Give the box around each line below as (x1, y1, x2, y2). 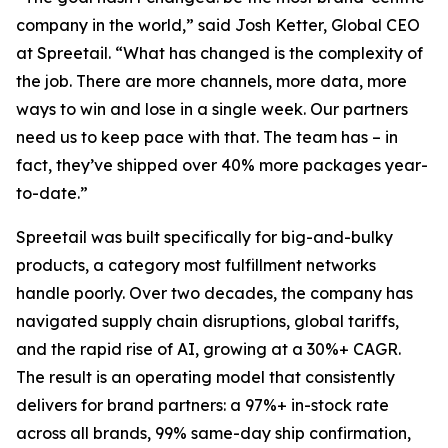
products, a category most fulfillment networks (16, 255, 376, 275)
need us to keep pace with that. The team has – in (16, 127, 398, 147)
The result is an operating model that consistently (16, 367, 395, 387)
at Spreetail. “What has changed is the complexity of (16, 43, 423, 63)
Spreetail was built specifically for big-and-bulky (16, 227, 393, 247)
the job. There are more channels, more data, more (16, 71, 407, 91)
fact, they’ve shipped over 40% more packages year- (16, 155, 428, 175)
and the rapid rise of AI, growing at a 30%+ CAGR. (16, 339, 401, 359)
